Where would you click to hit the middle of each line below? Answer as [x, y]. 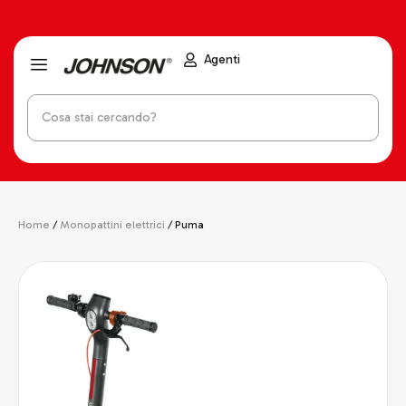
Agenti [222, 59]
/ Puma [184, 225]
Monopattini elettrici [112, 225]
